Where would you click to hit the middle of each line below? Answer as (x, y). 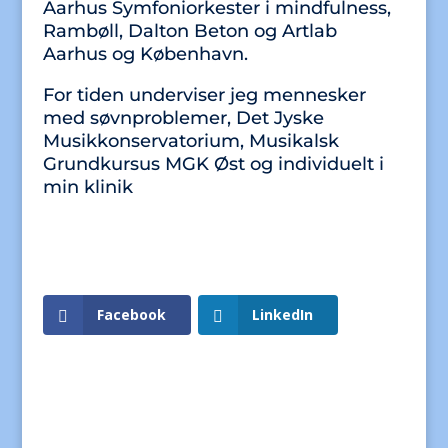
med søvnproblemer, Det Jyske (183, 118)
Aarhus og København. (145, 54)
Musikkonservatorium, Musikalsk (190, 141)
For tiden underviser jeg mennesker (204, 95)
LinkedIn (282, 314)
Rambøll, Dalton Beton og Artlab (189, 31)
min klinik (87, 187)
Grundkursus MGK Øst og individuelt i (213, 164)
